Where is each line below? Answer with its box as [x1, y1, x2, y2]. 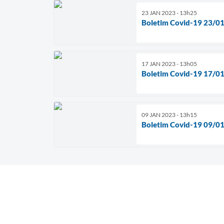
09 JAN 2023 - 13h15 [141, 110, 197, 118]
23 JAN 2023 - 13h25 [141, 8, 197, 16]
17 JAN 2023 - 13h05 [141, 59, 197, 67]
